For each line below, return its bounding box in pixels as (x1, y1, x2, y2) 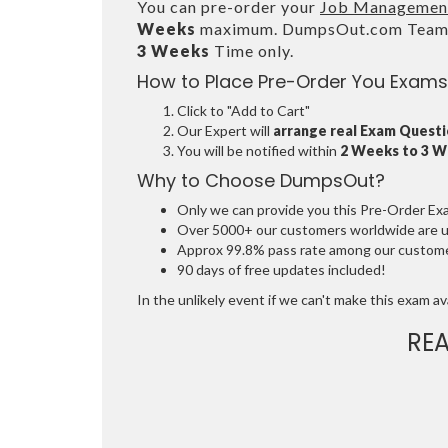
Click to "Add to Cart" (177, 102, 310, 120)
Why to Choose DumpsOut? (137, 168, 385, 194)
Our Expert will (177, 122, 273, 140)
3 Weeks (137, 41, 210, 61)
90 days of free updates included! (177, 261, 386, 279)
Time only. (210, 41, 294, 61)
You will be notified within (177, 142, 340, 160)
